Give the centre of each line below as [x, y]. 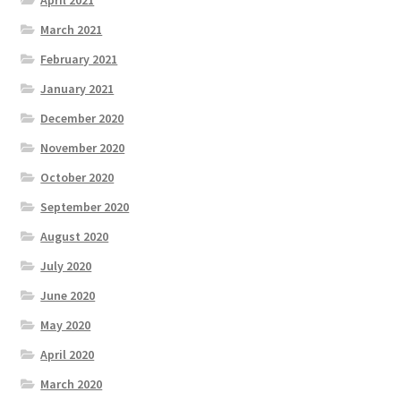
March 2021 [72, 30]
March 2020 [72, 384]
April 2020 [68, 354]
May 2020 [66, 325]
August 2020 [75, 236]
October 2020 [77, 177]
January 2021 [77, 89]
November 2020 [83, 148]
